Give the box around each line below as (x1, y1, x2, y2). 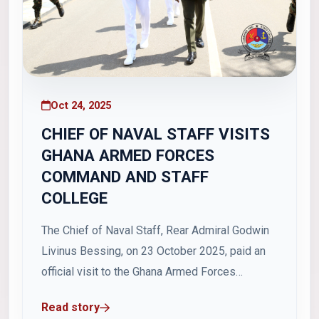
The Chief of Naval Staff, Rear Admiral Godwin (41, 223, 269, 237)
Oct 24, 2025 (51, 98, 111, 112)
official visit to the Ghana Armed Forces (41, 264, 236, 278)
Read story (41, 300, 100, 314)
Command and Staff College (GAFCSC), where (41, 285, 268, 299)
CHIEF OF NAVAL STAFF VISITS (41, 124, 270, 143)
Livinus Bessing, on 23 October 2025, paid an (41, 244, 266, 258)
